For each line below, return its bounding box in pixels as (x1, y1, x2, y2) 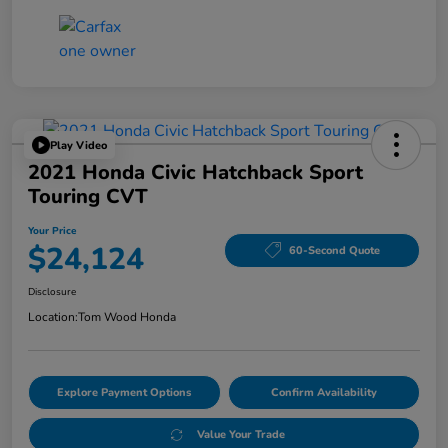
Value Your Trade (196, 427, 285, 443)
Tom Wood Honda (78, 309, 176, 326)
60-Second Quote (288, 242, 380, 258)
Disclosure (28, 285, 76, 300)
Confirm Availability (270, 385, 377, 401)
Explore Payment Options (57, 385, 192, 401)
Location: (28, 309, 78, 326)
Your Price (28, 224, 76, 239)
